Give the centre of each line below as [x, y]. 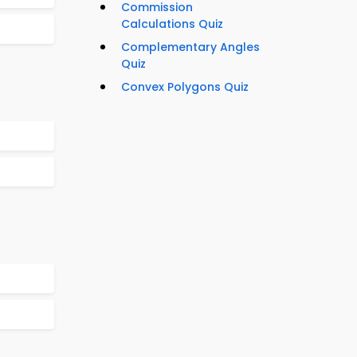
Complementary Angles [190, 47]
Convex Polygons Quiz [185, 87]
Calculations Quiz [172, 24]
